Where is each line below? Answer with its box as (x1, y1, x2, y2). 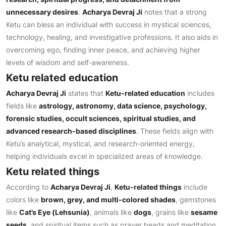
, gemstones (176, 195, 216, 204)
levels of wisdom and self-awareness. (6, 58, 129, 67)
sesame (191, 208, 217, 216)
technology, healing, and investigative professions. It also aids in (6, 33, 218, 41)
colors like (6, 195, 41, 204)
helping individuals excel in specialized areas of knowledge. (6, 152, 203, 160)
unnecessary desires (6, 8, 78, 16)
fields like (6, 101, 39, 110)
